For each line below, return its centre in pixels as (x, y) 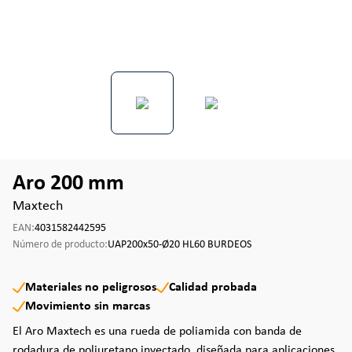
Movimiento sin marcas (88, 306)
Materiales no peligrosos (91, 288)
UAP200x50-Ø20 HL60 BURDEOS (180, 245)
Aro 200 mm (68, 184)
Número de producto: (60, 245)
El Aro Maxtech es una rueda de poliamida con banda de (157, 332)
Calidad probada (213, 288)
